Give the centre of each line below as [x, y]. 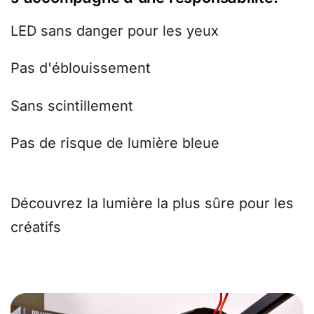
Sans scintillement [72, 105]
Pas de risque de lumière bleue [115, 143]
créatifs [36, 227]
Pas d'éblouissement [81, 68]
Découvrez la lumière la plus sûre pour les [152, 203]
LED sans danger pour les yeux [115, 31]
